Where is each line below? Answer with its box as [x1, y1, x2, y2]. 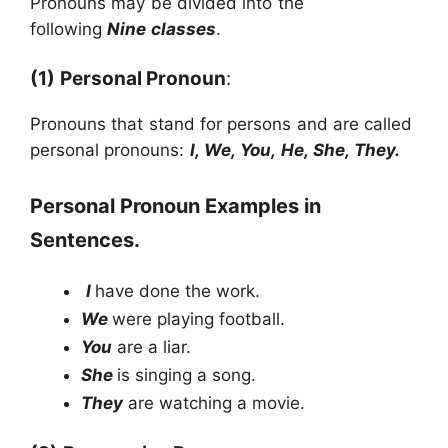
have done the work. [95, 280, 260, 301]
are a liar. [112, 336, 191, 357]
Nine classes [107, 18, 216, 39]
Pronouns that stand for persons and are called [30, 114, 413, 135]
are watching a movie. [123, 392, 305, 413]
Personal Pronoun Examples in [30, 193, 321, 218]
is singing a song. [117, 364, 256, 385]
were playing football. [112, 308, 285, 329]
